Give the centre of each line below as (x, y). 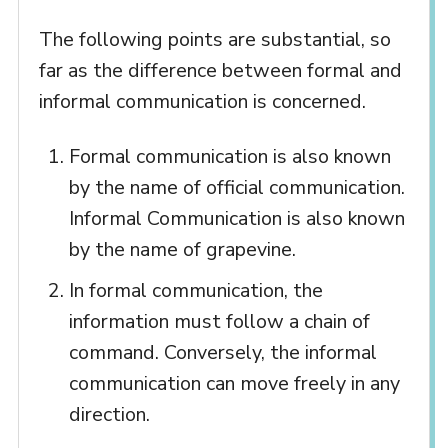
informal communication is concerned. (202, 102)
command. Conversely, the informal (222, 353)
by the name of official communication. (236, 188)
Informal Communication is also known (236, 219)
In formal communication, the (195, 291)
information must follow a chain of (219, 322)
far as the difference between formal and (220, 71)
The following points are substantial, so (214, 40)
